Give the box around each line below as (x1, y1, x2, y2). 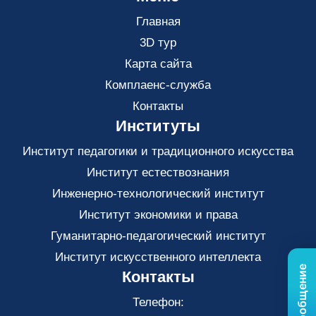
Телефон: (132, 295, 184, 309)
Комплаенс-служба (105, 78, 211, 92)
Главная (135, 14, 181, 28)
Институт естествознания (87, 165, 229, 179)
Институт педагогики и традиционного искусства (23, 144, 293, 158)
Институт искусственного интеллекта (55, 250, 261, 264)
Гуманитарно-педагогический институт (50, 229, 266, 243)
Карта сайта (124, 56, 192, 71)
